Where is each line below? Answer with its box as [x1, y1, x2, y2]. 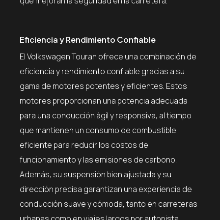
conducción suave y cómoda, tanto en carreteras [20, 198, 197, 209]
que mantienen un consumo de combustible [20, 124, 176, 136]
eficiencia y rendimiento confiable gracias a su [20, 65, 185, 77]
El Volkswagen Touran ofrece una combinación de [20, 51, 196, 62]
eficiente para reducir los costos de [20, 139, 148, 150]
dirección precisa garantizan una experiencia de [20, 183, 192, 194]
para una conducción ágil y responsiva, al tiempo [20, 110, 192, 121]
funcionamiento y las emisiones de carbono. [20, 154, 177, 165]
